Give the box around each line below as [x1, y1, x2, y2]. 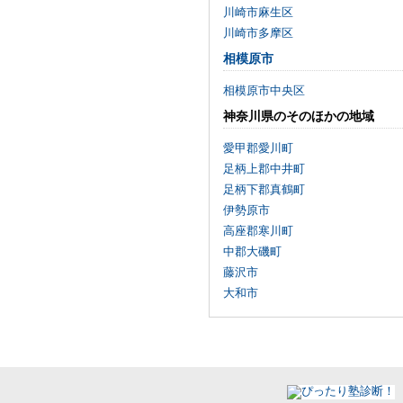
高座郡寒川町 [223, 224, 293, 237]
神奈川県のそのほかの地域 [223, 109, 374, 123]
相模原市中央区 [223, 84, 305, 97]
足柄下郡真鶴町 [223, 183, 305, 196]
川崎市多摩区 [223, 26, 293, 40]
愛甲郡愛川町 [223, 141, 293, 155]
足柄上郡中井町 [223, 162, 305, 175]
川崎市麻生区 [223, 5, 293, 19]
